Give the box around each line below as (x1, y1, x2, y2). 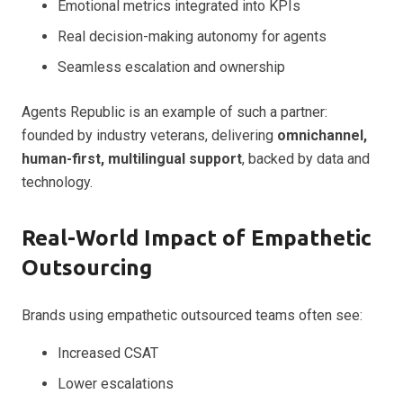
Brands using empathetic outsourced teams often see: (22, 307, 363, 325)
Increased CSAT (58, 345, 158, 363)
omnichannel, (277, 127, 367, 145)
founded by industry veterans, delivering (22, 127, 277, 145)
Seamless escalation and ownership (58, 58, 285, 76)
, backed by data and (242, 150, 370, 168)
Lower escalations (58, 375, 174, 393)
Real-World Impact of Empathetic (22, 226, 372, 251)
